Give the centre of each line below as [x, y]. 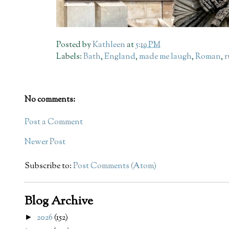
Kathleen [109, 45]
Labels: [70, 57]
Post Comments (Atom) [115, 167]
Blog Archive [59, 202]
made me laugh [166, 57]
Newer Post [45, 143]
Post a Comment [54, 123]
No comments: [50, 100]
